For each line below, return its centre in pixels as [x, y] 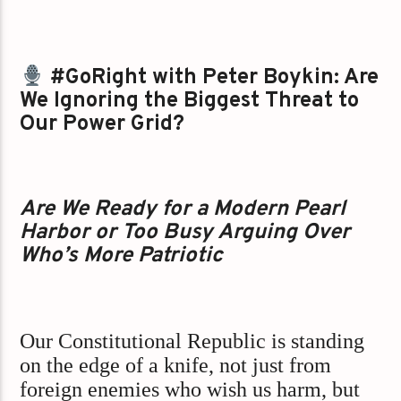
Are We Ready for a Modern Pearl [183, 210]
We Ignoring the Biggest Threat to [190, 102]
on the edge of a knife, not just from [176, 365]
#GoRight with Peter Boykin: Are [211, 78]
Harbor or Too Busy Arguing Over [185, 233]
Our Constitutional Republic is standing [192, 341]
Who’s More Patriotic [122, 256]
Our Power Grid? [102, 125]
